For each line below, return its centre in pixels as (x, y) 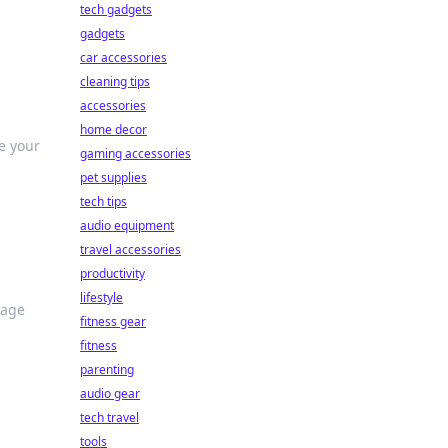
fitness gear (113, 321)
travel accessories (130, 249)
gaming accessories (135, 153)
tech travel (109, 417)
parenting (107, 369)
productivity (112, 273)
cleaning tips (115, 81)
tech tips (103, 201)
